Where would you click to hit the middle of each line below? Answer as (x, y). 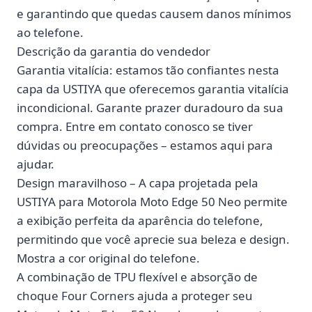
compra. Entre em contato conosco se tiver (135, 126)
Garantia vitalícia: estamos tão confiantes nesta (148, 70)
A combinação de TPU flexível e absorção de (137, 276)
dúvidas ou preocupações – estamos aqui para (145, 145)
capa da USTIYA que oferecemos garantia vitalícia (153, 88)
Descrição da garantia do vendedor (114, 51)
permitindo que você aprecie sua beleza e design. (153, 239)
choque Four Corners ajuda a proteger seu (135, 295)
